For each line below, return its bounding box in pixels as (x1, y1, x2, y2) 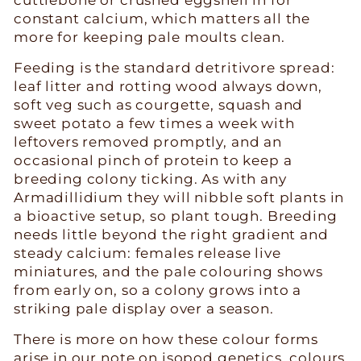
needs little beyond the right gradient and (14, 226, 329, 243)
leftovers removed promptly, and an (14, 133, 282, 150)
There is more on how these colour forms (14, 330, 319, 347)
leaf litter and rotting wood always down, (14, 77, 322, 94)
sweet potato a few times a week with (14, 114, 295, 131)
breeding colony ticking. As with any (14, 170, 287, 187)
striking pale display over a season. (14, 300, 274, 317)
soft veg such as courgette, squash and (14, 96, 304, 113)
